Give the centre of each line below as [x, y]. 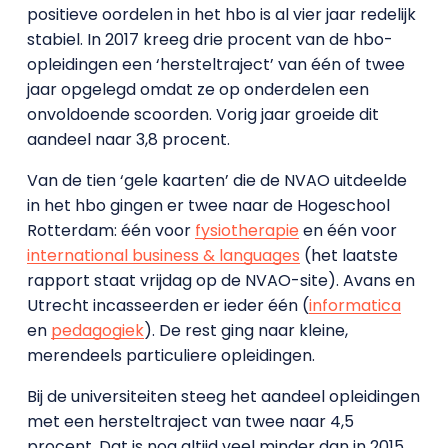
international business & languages [163, 255]
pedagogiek [97, 330]
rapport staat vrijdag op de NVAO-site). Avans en [220, 280]
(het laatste [348, 255]
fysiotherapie [246, 230]
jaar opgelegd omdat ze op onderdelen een [197, 89]
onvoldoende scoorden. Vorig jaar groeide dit [202, 114]
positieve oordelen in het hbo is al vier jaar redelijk [221, 14]
